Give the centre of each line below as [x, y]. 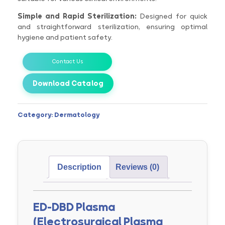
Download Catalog [68, 84]
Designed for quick [172, 16]
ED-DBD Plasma [74, 207]
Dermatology [77, 115]
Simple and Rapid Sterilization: [77, 16]
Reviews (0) [137, 167]
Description [79, 167]
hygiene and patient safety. [65, 37]
